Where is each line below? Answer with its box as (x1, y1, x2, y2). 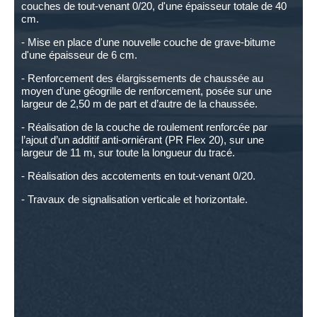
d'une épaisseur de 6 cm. (21, 48, 137, 61)
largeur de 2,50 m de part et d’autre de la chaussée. (21, 97, 258, 110)
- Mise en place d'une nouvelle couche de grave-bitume (21, 35, 275, 48)
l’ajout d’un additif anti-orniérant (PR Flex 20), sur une (21, 133, 264, 146)
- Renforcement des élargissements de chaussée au (21, 71, 263, 84)
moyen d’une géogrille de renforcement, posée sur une (21, 84, 272, 97)
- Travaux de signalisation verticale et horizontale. (21, 192, 248, 205)
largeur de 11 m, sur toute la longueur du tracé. (21, 146, 235, 158)
